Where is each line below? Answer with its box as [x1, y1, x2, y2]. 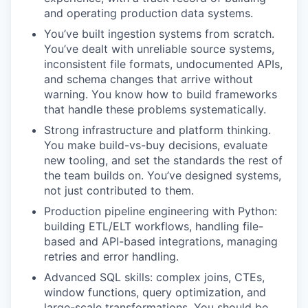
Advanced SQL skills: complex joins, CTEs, [44, 270, 265, 284]
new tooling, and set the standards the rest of [44, 153, 283, 167]
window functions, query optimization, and [44, 285, 266, 299]
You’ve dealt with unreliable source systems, [44, 42, 274, 56]
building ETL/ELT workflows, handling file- [44, 219, 263, 233]
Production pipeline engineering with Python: [44, 204, 277, 218]
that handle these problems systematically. [44, 102, 266, 116]
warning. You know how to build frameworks [44, 87, 277, 101]
